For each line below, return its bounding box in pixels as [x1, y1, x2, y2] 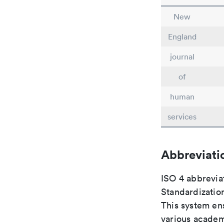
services [167, 111, 196, 121]
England [167, 31, 196, 41]
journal [169, 51, 194, 61]
